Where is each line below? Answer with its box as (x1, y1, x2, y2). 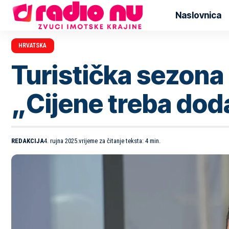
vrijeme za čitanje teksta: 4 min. (79, 136, 161, 145)
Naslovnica (175, 10, 222, 20)
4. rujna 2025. (44, 136, 79, 145)
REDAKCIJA (11, 136, 44, 145)
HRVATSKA (18, 42, 47, 50)
